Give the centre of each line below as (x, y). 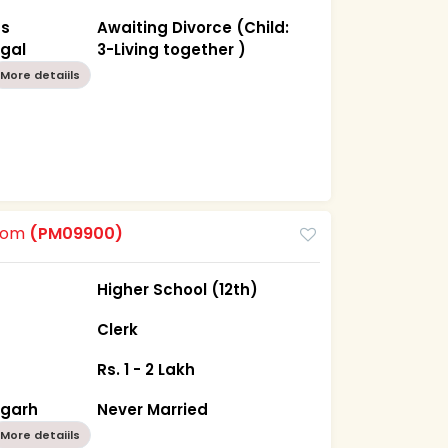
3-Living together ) (172, 49)
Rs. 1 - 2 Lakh (146, 369)
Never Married (153, 409)
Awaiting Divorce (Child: (193, 27)
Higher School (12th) (178, 289)
